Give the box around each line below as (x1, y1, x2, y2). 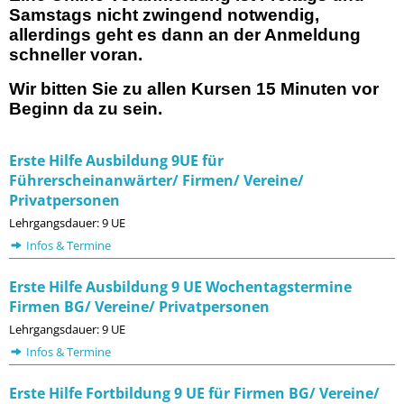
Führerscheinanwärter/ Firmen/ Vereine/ (9, 170, 304, 191)
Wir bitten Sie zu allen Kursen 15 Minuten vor (9, 78, 379, 98)
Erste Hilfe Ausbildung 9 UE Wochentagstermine (9, 277, 352, 298)
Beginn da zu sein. (9, 98, 162, 118)
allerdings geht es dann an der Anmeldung (9, 25, 361, 45)
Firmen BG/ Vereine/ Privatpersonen (9, 297, 270, 317)
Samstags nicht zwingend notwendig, (9, 5, 319, 25)
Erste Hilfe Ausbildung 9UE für (9, 151, 224, 171)
